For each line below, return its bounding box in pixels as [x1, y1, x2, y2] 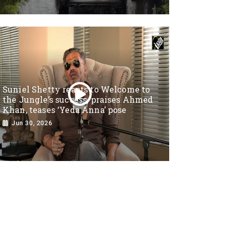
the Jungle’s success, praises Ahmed [3, 94, 153, 105]
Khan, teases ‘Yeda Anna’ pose [3, 104, 127, 115]
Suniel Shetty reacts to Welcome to [3, 83, 150, 95]
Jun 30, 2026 [12, 120, 53, 127]
